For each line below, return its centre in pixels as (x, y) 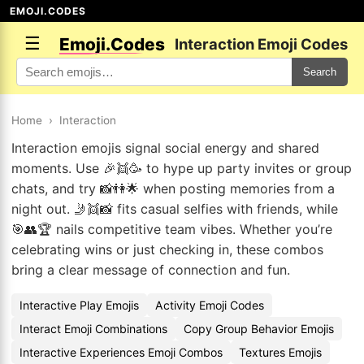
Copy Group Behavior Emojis (259, 329)
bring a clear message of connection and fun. (151, 270)
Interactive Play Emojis (79, 305)
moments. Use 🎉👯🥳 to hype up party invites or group (182, 168)
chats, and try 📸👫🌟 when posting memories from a (173, 188)
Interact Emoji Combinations (93, 329)
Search (320, 72)
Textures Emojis (280, 352)
